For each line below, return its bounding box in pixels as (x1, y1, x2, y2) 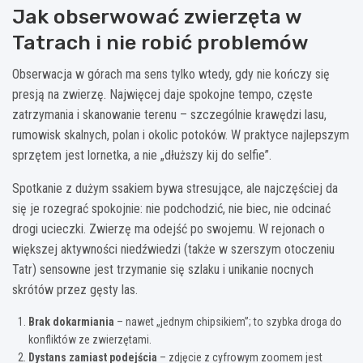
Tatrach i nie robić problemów (12, 30, 309, 54)
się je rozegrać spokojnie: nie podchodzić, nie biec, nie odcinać (12, 200, 331, 216)
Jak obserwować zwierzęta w (12, 4, 301, 28)
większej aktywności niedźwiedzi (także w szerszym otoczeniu (12, 241, 335, 257)
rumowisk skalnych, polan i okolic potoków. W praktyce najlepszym (12, 126, 349, 143)
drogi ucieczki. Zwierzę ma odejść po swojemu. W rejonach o (12, 220, 325, 237)
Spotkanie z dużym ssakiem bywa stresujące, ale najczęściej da (12, 180, 338, 196)
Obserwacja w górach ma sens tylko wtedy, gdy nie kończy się (12, 66, 330, 82)
